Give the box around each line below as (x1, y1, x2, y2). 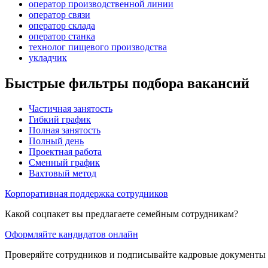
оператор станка (29, 31, 95, 41)
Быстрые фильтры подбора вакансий (5, 75, 249, 91)
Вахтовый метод (29, 167, 96, 178)
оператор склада (29, 20, 95, 31)
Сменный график (29, 157, 100, 167)
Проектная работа (29, 146, 102, 157)
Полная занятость (29, 124, 100, 135)
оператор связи (29, 9, 90, 20)
